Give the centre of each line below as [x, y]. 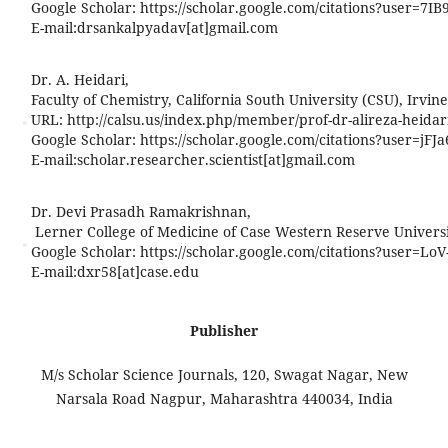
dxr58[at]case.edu [137, 271]
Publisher [224, 331]
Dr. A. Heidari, [79, 79]
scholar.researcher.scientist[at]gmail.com [215, 159]
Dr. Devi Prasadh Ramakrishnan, [140, 211]
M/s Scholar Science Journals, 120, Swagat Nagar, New [224, 375]
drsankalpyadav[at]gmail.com [177, 27]
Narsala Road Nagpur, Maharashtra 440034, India [224, 399]
